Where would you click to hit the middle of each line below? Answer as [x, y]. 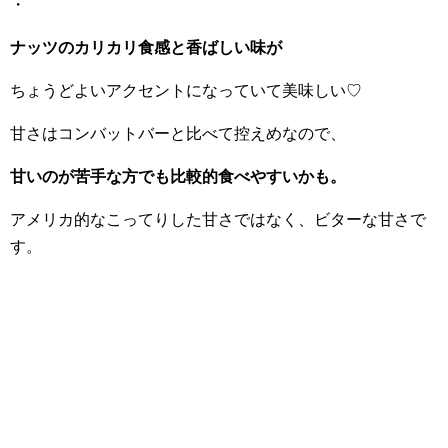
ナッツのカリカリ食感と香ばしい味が [146, 47]
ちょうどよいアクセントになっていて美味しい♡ [186, 90]
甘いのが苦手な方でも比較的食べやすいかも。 [178, 176]
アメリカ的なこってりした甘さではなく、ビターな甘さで [218, 219]
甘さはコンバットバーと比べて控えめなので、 [178, 133]
